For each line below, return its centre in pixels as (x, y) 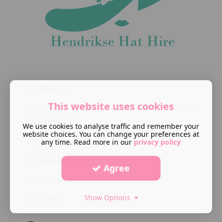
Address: (50, 88)
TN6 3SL (45, 199)
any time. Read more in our (87, 141)
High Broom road (66, 140)
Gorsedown (53, 120)
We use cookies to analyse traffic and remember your (111, 126)
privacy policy (157, 141)
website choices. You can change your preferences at (111, 134)
